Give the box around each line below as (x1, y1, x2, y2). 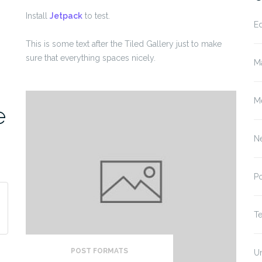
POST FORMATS (71, 247, 128, 256)
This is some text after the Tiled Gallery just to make (26, 39, 222, 49)
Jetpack (50, 11, 82, 20)
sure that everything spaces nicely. (26, 53, 156, 63)
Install (26, 11, 50, 20)
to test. (82, 11, 110, 20)
